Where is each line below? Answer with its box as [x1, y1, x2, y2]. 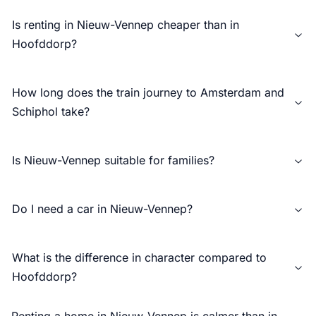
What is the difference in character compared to [12, 250, 267, 265]
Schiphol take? [12, 104, 90, 119]
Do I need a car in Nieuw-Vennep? [12, 202, 193, 217]
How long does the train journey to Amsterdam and [12, 85, 284, 100]
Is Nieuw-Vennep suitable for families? [12, 153, 215, 168]
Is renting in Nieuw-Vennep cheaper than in [12, 18, 240, 32]
